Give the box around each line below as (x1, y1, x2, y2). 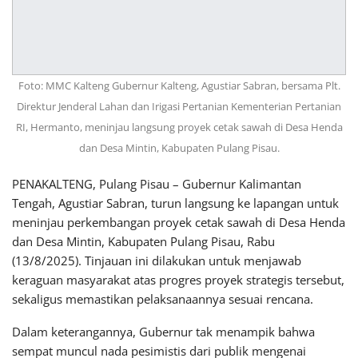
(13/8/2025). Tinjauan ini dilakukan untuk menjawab (12, 252, 301, 268)
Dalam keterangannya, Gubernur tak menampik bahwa (12, 323, 315, 340)
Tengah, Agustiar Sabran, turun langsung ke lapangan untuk (12, 194, 339, 211)
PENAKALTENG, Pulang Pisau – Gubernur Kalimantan (12, 175, 301, 192)
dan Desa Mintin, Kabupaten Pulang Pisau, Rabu (12, 233, 275, 249)
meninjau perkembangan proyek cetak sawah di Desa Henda (12, 213, 345, 230)
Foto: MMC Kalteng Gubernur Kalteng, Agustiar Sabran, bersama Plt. (18, 78, 340, 93)
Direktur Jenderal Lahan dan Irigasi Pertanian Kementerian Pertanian (17, 98, 341, 113)
